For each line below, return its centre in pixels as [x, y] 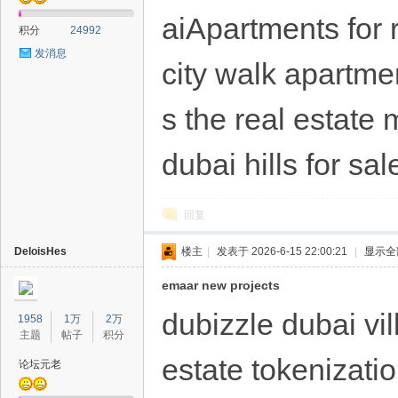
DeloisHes [40, 251]
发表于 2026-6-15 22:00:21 [282, 251]
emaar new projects [221, 285]
